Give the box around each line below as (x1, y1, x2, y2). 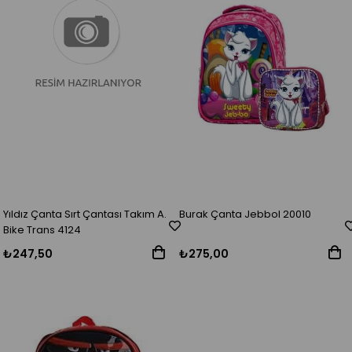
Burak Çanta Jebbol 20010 (179, 207, 312, 222)
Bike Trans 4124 (3, 222, 82, 238)
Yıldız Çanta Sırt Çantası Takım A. (3, 207, 167, 222)
